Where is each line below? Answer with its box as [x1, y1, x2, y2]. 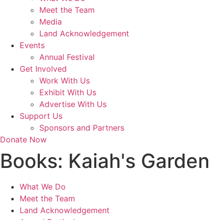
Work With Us [39, 76, 90, 85]
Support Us [20, 111, 62, 121]
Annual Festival [39, 52, 95, 62]
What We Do [20, 182, 66, 192]
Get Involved [20, 64, 67, 74]
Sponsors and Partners [39, 123, 124, 133]
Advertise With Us [39, 99, 107, 109]
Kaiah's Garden [68, 149, 210, 173]
